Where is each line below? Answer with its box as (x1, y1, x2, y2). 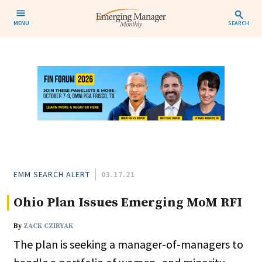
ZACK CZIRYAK (23, 222, 73, 231)
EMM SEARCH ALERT (13, 169, 90, 180)
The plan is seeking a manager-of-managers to (13, 237, 243, 252)
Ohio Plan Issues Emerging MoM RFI (13, 195, 242, 211)
